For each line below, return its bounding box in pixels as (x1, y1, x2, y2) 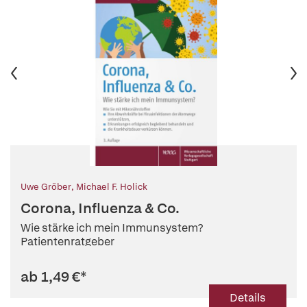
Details (230, 291, 266, 305)
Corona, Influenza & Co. (21, 199, 180, 217)
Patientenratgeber (21, 234, 114, 249)
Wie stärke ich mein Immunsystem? (21, 221, 203, 235)
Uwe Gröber (21, 181, 71, 193)
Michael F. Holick (76, 181, 147, 193)
